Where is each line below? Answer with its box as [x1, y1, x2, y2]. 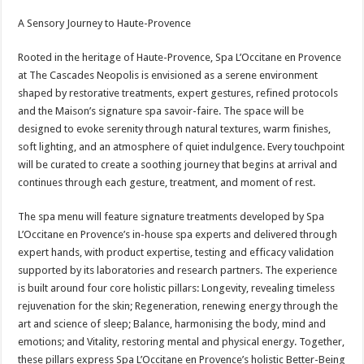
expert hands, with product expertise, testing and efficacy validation [18, 246, 335, 258]
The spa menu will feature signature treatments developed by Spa [18, 210, 325, 223]
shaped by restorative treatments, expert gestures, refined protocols [18, 87, 339, 99]
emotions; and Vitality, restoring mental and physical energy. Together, [18, 336, 345, 348]
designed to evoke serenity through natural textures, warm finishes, [18, 123, 331, 135]
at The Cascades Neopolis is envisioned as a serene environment [18, 69, 318, 81]
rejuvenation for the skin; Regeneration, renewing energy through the [18, 300, 339, 312]
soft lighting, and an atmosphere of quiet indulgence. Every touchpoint [18, 141, 345, 153]
